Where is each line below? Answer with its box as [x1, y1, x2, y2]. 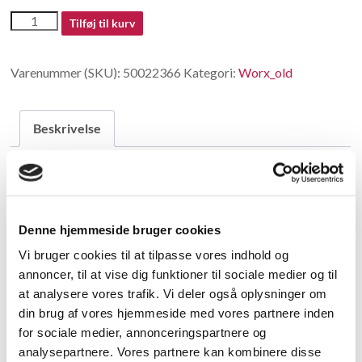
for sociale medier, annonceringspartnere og [19, 325, 267, 339]
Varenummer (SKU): [11, 65, 124, 81]
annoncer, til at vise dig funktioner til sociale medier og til [19, 267, 337, 281]
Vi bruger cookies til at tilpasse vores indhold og [19, 247, 288, 262]
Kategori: [183, 65, 239, 81]
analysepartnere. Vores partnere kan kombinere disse [19, 344, 322, 359]
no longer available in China [11, 211, 162, 227]
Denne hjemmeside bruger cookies [19, 222, 221, 237]
